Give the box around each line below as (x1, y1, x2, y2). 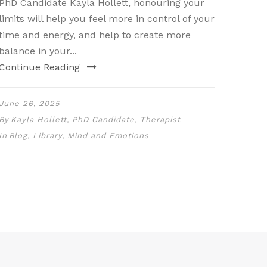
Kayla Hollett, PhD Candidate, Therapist (10, 115, 181, 125)
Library (32, 131, 62, 141)
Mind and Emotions (67, 131, 149, 141)
